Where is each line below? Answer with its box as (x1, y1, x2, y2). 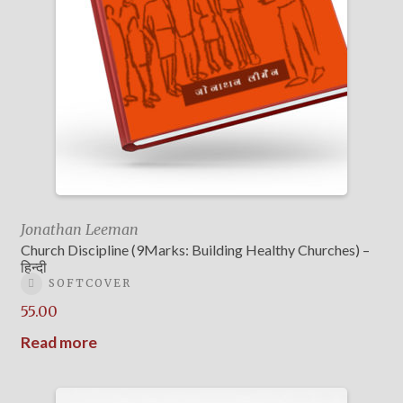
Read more (20, 332, 97, 352)
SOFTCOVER (48, 276, 131, 291)
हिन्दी (20, 258, 47, 276)
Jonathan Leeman (20, 220, 139, 239)
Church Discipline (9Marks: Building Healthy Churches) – (20, 241, 370, 259)
